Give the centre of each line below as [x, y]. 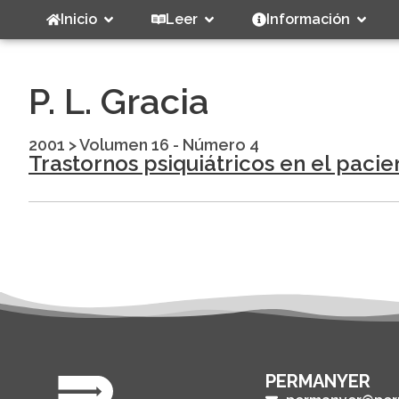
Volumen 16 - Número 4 [169, 145]
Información [308, 19]
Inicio [79, 19]
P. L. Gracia [119, 102]
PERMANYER [318, 382]
